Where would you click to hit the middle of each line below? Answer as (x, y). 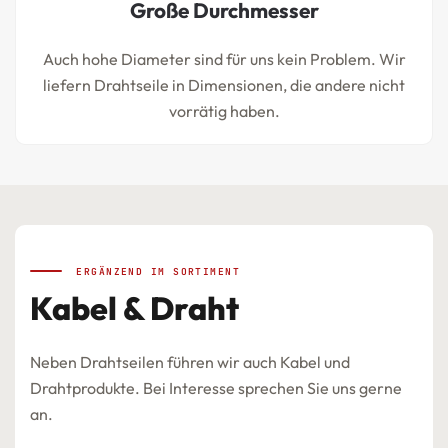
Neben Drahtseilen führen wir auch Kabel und (190, 362)
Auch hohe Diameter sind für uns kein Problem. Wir (224, 59)
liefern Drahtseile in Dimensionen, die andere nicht (224, 85)
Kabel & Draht (134, 308)
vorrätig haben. (224, 111)
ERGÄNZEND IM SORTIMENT (154, 271)
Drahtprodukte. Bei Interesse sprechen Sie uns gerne (216, 388)
